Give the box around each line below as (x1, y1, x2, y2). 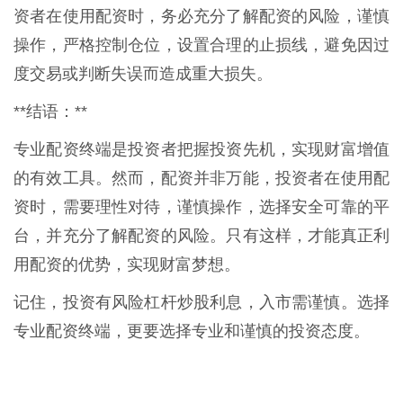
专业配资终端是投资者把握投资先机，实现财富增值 (13, 140, 390, 159)
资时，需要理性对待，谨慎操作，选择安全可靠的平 (13, 198, 390, 217)
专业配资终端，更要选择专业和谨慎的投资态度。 (13, 322, 370, 341)
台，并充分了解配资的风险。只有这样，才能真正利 (13, 227, 390, 246)
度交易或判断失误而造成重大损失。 (13, 65, 273, 84)
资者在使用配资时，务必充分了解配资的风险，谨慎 (13, 7, 390, 26)
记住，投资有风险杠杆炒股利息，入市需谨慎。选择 (13, 293, 390, 312)
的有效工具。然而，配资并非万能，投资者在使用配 (13, 169, 390, 188)
